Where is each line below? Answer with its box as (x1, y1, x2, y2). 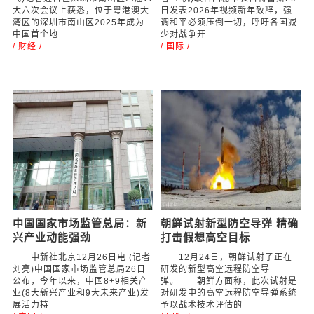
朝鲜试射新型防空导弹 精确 (160, 217, 299, 229)
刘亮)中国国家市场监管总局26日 (13, 264, 146, 274)
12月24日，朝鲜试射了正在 (160, 252, 292, 262)
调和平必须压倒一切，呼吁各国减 (160, 18, 297, 27)
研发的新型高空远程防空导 (160, 264, 270, 274)
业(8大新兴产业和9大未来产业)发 (13, 288, 150, 298)
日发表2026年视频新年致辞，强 (160, 6, 292, 15)
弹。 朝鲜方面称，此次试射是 (160, 276, 297, 286)
